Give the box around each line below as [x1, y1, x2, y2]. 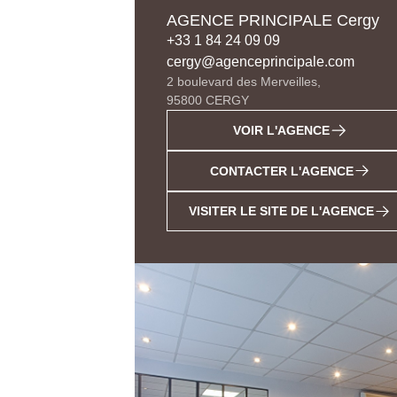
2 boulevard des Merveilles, [167, 74, 321, 90]
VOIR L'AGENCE [233, 123, 330, 138]
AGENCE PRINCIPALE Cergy [167, 12, 379, 30]
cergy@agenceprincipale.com [167, 54, 354, 70]
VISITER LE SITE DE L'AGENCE [189, 204, 374, 219]
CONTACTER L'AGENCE [209, 163, 354, 178]
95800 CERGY [167, 93, 249, 108]
